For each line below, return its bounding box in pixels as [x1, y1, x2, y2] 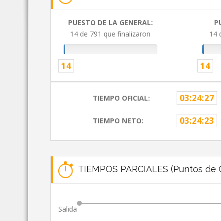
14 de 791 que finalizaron [70, 29, 151, 39]
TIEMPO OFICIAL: [93, 93, 150, 103]
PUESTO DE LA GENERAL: [68, 18, 153, 28]
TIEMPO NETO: [93, 116, 144, 126]
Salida [58, 204, 77, 214]
